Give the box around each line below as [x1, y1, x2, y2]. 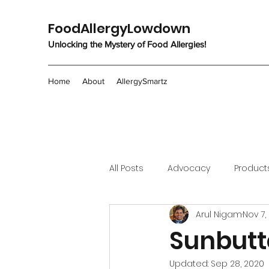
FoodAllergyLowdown [48, 19, 190, 38]
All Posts [109, 162, 144, 174]
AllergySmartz [116, 76, 168, 86]
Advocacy [168, 162, 210, 174]
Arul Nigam [196, 208, 242, 220]
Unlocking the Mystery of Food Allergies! [48, 39, 206, 49]
